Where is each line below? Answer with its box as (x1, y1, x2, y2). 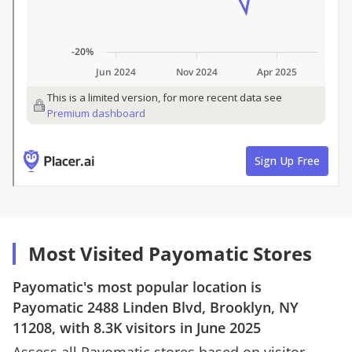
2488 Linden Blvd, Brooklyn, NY (87, 297, 299, 317)
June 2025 (196, 317, 261, 337)
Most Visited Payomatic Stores (28, 240, 312, 266)
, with (52, 317, 93, 337)
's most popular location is (83, 277, 262, 296)
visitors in (122, 317, 196, 337)
